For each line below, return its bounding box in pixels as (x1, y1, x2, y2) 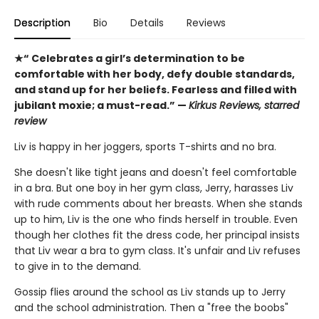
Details (130, 16, 164, 30)
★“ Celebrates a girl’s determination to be (14, 51, 245, 66)
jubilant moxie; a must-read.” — (14, 98, 189, 113)
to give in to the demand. (14, 259, 141, 273)
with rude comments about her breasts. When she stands (14, 197, 303, 211)
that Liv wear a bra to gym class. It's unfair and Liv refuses (14, 244, 300, 258)
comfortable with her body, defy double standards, (14, 67, 295, 81)
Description (14, 16, 70, 30)
